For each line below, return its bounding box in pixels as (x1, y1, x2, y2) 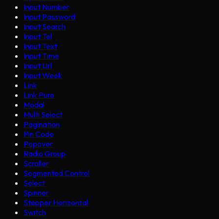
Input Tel (23, 31, 52, 41)
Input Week (23, 70, 62, 80)
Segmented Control (23, 168, 89, 178)
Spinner (23, 188, 49, 197)
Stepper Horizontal (23, 197, 88, 207)
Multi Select (23, 109, 63, 119)
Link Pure (23, 90, 54, 100)
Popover (23, 139, 53, 149)
